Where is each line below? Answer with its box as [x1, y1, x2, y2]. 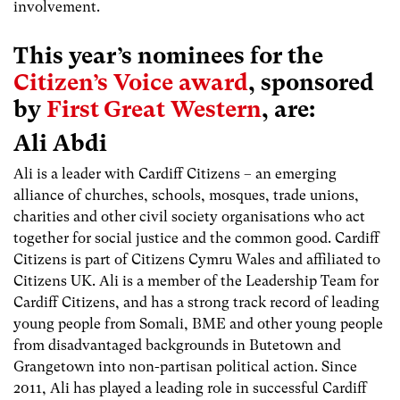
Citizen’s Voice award [13, 68, 248, 96]
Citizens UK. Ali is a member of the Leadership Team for [13, 271, 379, 289]
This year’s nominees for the [13, 41, 323, 69]
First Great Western [46, 95, 262, 122]
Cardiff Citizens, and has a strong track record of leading [13, 293, 379, 311]
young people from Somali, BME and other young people [13, 314, 383, 332]
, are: [262, 95, 315, 122]
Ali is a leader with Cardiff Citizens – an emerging [13, 164, 337, 182]
